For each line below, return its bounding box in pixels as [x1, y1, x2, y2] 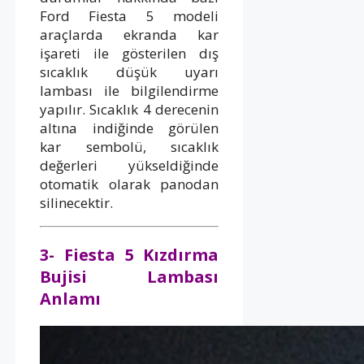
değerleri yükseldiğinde [40, 155, 219, 175]
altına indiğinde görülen [40, 118, 219, 137]
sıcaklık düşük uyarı [40, 62, 219, 81]
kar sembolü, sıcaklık [40, 136, 219, 156]
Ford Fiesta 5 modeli [40, 6, 219, 25]
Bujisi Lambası [40, 265, 219, 288]
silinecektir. [40, 193, 113, 212]
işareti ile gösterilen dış [40, 43, 219, 63]
